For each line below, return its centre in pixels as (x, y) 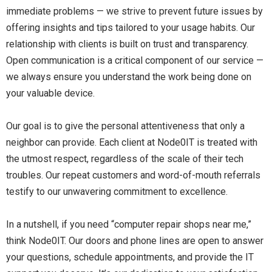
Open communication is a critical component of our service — (135, 60)
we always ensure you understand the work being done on (129, 77)
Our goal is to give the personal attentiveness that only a (125, 126)
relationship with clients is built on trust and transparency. (127, 44)
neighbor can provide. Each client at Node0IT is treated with (132, 142)
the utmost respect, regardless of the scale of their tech (125, 159)
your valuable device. (50, 93)
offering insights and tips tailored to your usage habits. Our (131, 28)
